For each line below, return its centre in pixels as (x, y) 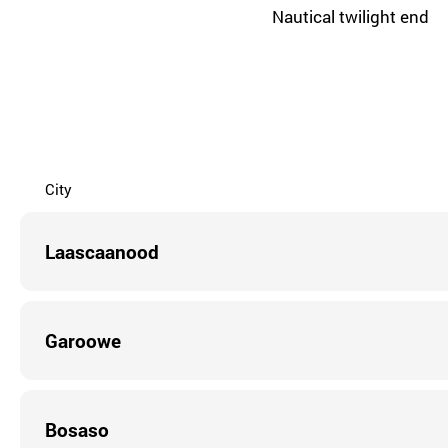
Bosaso (77, 429)
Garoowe (83, 340)
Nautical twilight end (350, 16)
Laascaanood (102, 251)
